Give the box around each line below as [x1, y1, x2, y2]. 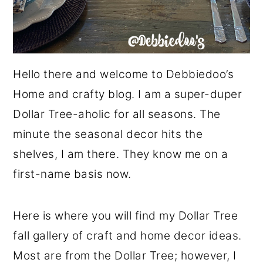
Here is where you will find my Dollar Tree [13, 208, 238, 222]
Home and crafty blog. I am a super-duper [13, 87, 242, 101]
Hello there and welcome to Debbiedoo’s [13, 67, 234, 81]
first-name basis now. [13, 167, 131, 181]
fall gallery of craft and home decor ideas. [13, 228, 242, 242]
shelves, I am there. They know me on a [13, 147, 228, 161]
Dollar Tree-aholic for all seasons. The [13, 107, 221, 121]
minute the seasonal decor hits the [13, 127, 203, 141]
